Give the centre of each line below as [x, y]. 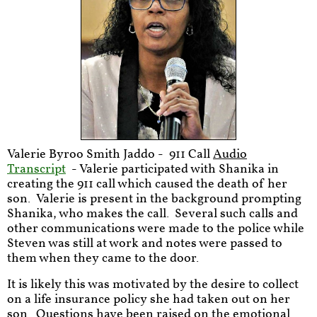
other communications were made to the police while [156, 229]
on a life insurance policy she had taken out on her [149, 300]
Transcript [36, 169]
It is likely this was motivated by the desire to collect [153, 285]
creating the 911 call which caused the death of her [147, 184]
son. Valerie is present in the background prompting [154, 199]
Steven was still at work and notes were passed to [145, 244]
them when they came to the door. [104, 259]
